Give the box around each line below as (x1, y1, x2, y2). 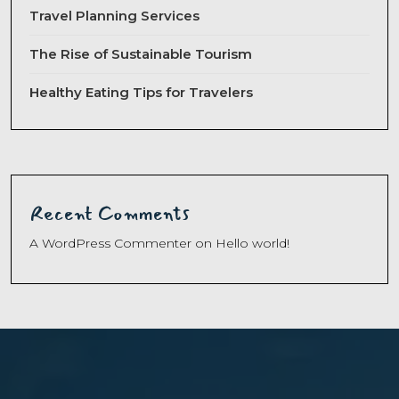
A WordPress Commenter (29, 234, 191, 251)
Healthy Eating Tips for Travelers (29, 83, 253, 101)
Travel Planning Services (29, 6, 199, 24)
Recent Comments (29, 198, 190, 229)
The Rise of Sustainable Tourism (29, 45, 252, 62)
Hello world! (216, 234, 289, 251)
